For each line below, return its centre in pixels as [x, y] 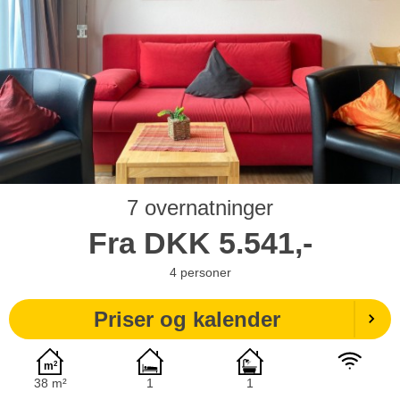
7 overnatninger [200, 207]
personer [205, 272]
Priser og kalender [187, 319]
